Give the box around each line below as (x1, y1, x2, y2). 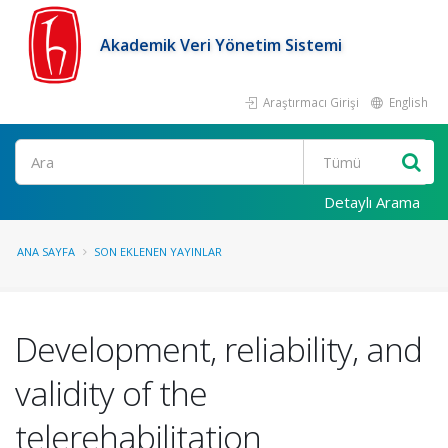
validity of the (15, 370, 207, 416)
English (386, 94, 428, 110)
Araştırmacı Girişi (260, 94, 359, 110)
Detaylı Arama (324, 192, 420, 212)
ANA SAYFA (17, 244, 75, 259)
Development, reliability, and (15, 326, 422, 372)
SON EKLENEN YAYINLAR (94, 244, 222, 259)
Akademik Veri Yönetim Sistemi (100, 34, 342, 56)
